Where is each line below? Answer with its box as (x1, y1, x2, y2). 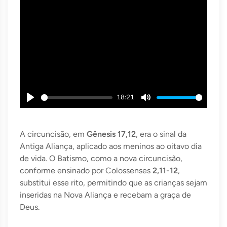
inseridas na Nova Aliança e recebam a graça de (20, 190, 191, 200)
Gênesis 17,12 (87, 129, 136, 139)
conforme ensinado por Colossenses (20, 166, 153, 176)
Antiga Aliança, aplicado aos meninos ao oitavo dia (20, 141, 202, 152)
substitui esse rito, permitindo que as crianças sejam (20, 178, 207, 188)
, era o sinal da (136, 129, 186, 139)
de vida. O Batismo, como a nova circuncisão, (20, 154, 182, 164)
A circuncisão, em (20, 129, 87, 139)
